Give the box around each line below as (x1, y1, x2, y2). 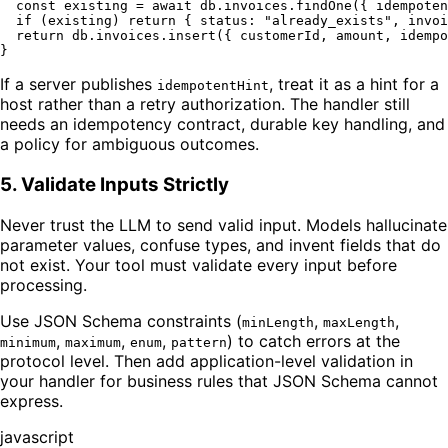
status (200, 13, 248, 29)
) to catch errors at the (227, 330, 400, 351)
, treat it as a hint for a (269, 74, 439, 95)
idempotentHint (157, 78, 269, 94)
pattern (171, 334, 227, 350)
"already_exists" (264, 13, 392, 29)
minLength (242, 314, 314, 330)
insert (168, 28, 216, 44)
